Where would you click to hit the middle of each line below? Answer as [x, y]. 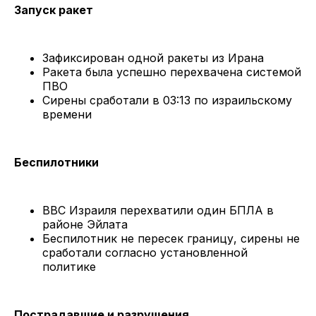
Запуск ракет [54, 10]
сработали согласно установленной [145, 253]
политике [69, 267]
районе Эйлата [85, 225]
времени [67, 115]
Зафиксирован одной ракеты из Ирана [153, 58]
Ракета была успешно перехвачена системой [172, 72]
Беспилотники [56, 163]
